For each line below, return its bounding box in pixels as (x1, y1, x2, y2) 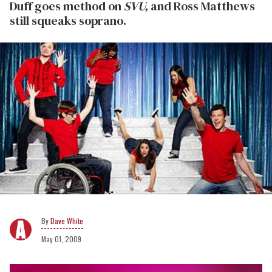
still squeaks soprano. (10, 12, 126, 29)
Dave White (50, 216, 83, 226)
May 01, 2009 (41, 234, 81, 245)
